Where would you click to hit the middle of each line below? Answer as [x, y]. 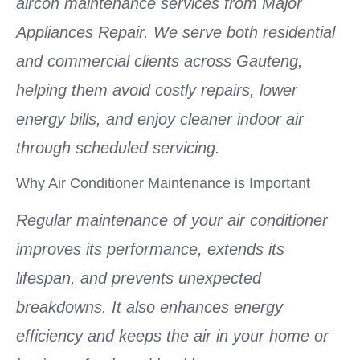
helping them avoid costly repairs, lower [157, 90]
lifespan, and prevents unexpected [139, 278]
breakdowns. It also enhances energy [149, 307]
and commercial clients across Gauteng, [160, 61]
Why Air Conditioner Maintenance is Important [163, 183]
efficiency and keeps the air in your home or [172, 335]
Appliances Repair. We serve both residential [176, 33]
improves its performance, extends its [150, 249]
